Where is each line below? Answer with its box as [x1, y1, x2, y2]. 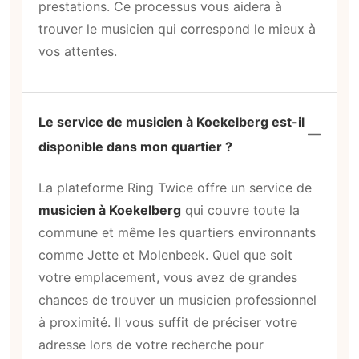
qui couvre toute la [181, 201, 300, 218]
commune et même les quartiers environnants [38, 224, 316, 240]
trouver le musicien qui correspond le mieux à [38, 21, 316, 38]
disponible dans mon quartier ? [38, 138, 232, 155]
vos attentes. [38, 43, 117, 60]
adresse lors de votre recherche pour [38, 336, 264, 353]
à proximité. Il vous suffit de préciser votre [38, 313, 297, 330]
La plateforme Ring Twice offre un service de [38, 179, 312, 196]
